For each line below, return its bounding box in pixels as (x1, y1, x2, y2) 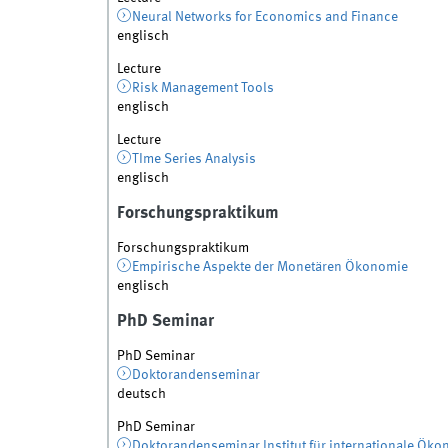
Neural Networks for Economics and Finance (132, 10, 399, 25)
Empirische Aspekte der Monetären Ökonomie (132, 260, 409, 275)
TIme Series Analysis (132, 152, 257, 167)
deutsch (116, 387, 166, 402)
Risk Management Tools (132, 81, 275, 96)
